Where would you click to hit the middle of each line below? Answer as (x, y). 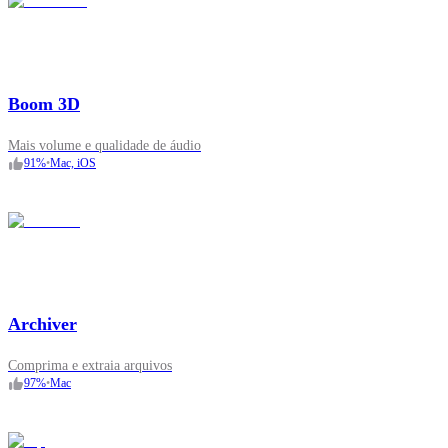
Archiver (42, 324)
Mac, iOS (73, 163)
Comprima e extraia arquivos (90, 366)
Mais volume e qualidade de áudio (104, 146)
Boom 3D (44, 104)
